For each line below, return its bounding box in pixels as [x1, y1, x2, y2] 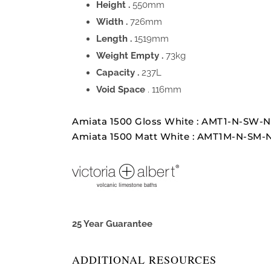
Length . [96, 33, 134, 44]
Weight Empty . [96, 50, 166, 61]
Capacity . [96, 67, 142, 78]
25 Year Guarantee [72, 218, 152, 229]
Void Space [96, 84, 145, 95]
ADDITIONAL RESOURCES [72, 252, 217, 267]
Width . [96, 16, 130, 27]
